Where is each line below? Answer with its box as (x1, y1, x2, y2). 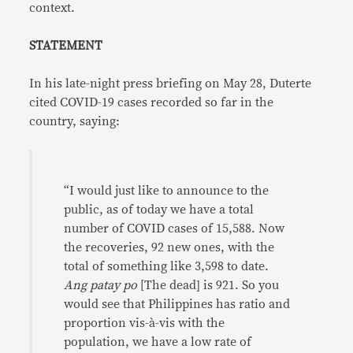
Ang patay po (64, 279, 141, 292)
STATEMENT (29, 39, 103, 52)
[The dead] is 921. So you (140, 279, 280, 292)
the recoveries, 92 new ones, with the (64, 241, 275, 254)
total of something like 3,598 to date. (64, 260, 269, 273)
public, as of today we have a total (64, 203, 255, 216)
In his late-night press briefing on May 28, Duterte (29, 77, 312, 90)
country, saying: (29, 115, 121, 128)
